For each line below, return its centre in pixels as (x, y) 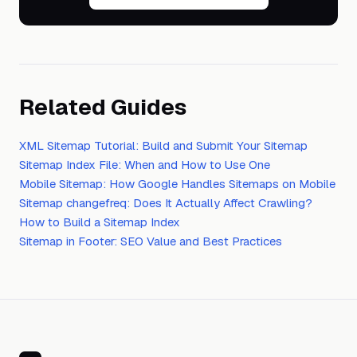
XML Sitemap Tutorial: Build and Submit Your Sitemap (163, 145)
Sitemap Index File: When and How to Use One (145, 165)
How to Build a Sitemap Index (100, 222)
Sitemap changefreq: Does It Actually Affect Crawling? (166, 203)
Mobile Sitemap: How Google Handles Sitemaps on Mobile (177, 184)
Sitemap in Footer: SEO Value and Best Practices (151, 241)
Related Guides (103, 107)
